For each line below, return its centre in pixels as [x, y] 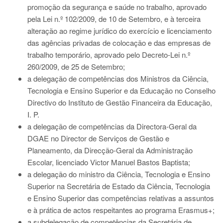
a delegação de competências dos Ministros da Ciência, [118, 78]
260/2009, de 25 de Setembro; [76, 66]
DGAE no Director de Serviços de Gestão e [98, 138]
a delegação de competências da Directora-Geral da [112, 126]
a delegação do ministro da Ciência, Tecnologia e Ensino [119, 174]
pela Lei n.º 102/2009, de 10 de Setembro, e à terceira [114, 19]
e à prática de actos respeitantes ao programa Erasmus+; [121, 210]
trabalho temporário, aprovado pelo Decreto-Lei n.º [109, 55]
